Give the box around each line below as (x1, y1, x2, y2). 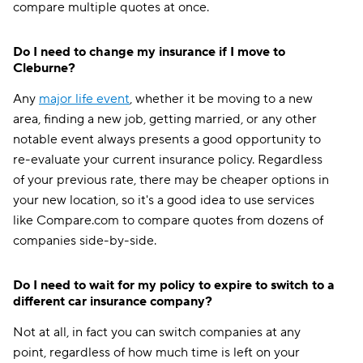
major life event (39, 91, 130, 107)
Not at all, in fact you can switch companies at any (13, 324, 301, 340)
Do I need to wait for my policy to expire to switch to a (13, 277, 335, 293)
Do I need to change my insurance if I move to (13, 44, 285, 60)
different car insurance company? (13, 293, 212, 310)
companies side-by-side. (13, 233, 156, 249)
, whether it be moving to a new (130, 91, 313, 107)
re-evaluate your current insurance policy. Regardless (13, 152, 322, 168)
